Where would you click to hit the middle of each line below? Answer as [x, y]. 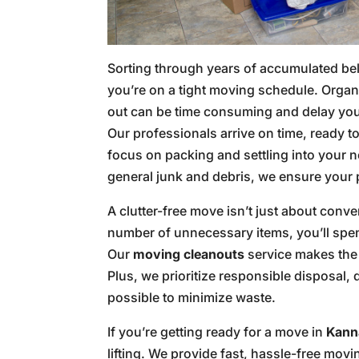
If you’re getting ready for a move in [217, 332]
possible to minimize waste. [192, 298]
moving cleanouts [189, 254]
